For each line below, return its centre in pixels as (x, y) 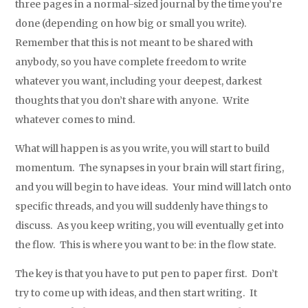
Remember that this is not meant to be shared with (134, 43)
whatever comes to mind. (76, 120)
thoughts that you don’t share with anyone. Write (132, 101)
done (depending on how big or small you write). (132, 24)
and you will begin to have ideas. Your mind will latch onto (154, 187)
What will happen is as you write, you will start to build (143, 149)
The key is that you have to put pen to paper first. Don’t (147, 274)
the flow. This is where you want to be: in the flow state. (146, 245)
